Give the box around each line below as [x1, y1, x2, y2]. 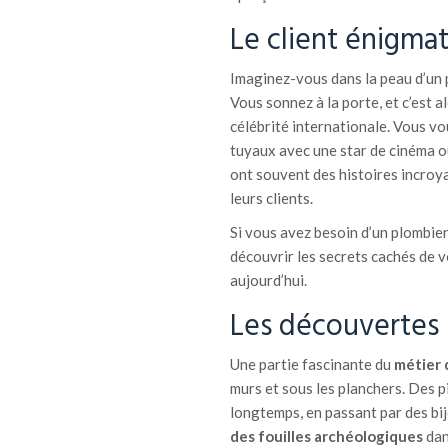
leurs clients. [229, 189, 313, 207]
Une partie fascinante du [229, 355, 391, 373]
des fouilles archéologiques [229, 427, 423, 445]
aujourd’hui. [229, 271, 307, 289]
